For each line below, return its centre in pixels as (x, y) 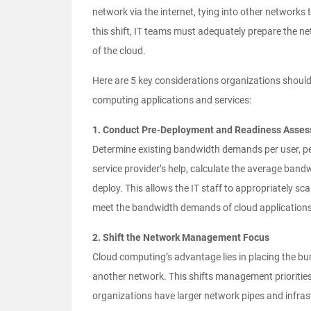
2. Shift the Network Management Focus (181, 238)
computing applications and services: (172, 100)
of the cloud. (119, 51)
